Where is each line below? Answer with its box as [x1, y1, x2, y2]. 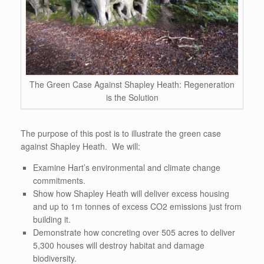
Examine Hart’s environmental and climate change [33, 161, 220, 174]
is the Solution [105, 91, 159, 104]
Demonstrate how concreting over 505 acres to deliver [33, 226, 235, 239]
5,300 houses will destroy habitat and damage [33, 239, 204, 252]
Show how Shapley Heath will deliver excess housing [33, 187, 229, 200]
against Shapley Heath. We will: [21, 140, 140, 153]
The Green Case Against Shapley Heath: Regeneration [29, 78, 235, 91]
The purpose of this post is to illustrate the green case [21, 127, 221, 140]
